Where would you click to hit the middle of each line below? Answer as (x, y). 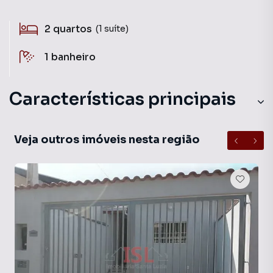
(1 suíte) (112, 28)
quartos (73, 29)
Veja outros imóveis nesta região (107, 140)
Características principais (122, 99)
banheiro (73, 57)
